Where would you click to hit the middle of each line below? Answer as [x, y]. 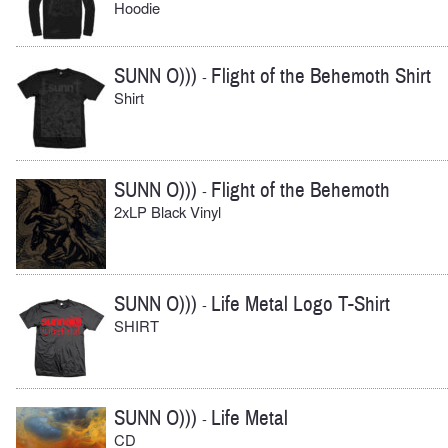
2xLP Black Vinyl [167, 212]
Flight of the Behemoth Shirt [321, 77]
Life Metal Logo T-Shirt [300, 304]
